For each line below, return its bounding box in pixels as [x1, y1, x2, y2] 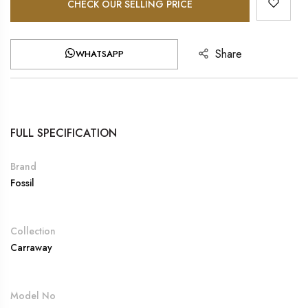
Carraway [10, 240, 52, 254]
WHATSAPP [75, 47, 124, 60]
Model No [10, 288, 56, 302]
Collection [10, 223, 56, 238]
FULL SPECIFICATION [10, 124, 117, 141]
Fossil [10, 175, 34, 190]
